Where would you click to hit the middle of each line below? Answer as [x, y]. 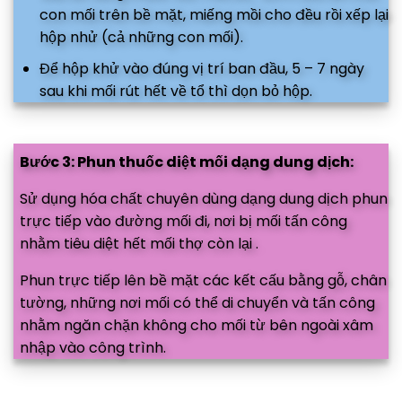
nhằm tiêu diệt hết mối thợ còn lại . [139, 244]
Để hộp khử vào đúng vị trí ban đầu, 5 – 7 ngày [201, 69]
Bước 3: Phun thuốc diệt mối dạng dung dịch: [187, 162]
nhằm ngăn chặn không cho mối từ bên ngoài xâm [197, 326]
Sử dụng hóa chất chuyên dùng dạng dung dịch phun [204, 199]
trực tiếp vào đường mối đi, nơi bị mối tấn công [184, 222]
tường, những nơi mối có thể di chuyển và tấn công [197, 303]
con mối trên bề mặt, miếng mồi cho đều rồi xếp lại [214, 15]
